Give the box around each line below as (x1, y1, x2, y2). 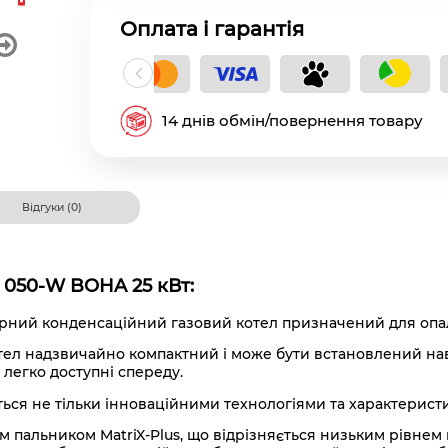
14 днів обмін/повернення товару (161, 110, 423, 130)
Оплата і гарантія (119, 16, 304, 41)
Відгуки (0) (21, 200, 82, 214)
